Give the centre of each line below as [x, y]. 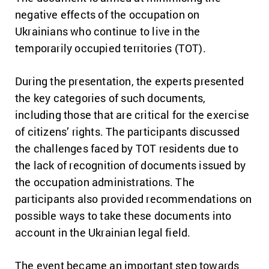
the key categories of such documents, [110, 98]
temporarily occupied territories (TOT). [110, 48]
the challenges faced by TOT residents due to [127, 148]
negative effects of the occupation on [107, 14]
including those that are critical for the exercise [132, 114]
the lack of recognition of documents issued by [131, 165]
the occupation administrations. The [105, 182]
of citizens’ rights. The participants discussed [128, 131]
